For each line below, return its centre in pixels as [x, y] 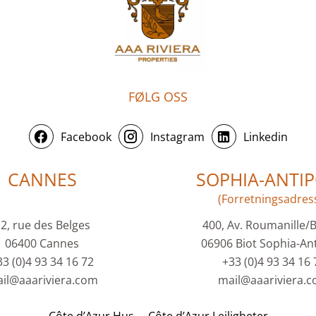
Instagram [177, 136]
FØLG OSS [158, 97]
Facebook [86, 136]
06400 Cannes [42, 244]
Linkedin [265, 136]
